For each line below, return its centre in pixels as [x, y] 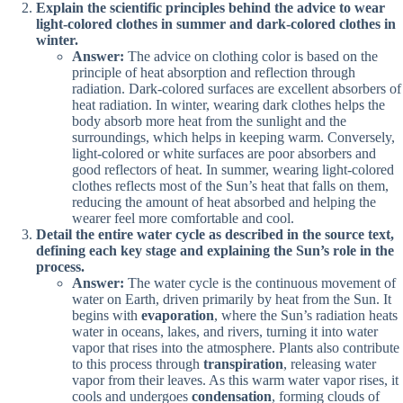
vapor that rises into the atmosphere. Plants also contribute [236, 347]
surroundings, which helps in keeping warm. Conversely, [233, 137]
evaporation [178, 315]
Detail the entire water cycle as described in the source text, [215, 234]
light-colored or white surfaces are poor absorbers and [224, 153]
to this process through [138, 363]
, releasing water [330, 363]
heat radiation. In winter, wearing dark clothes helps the [228, 104]
